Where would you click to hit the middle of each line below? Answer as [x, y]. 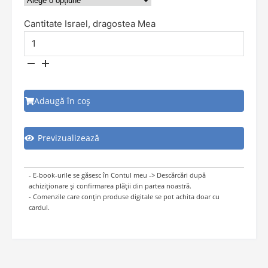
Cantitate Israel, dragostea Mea [90, 24]
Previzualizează [68, 138]
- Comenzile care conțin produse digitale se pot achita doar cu [124, 197]
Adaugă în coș [62, 101]
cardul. [39, 208]
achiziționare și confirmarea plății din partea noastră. [110, 186]
